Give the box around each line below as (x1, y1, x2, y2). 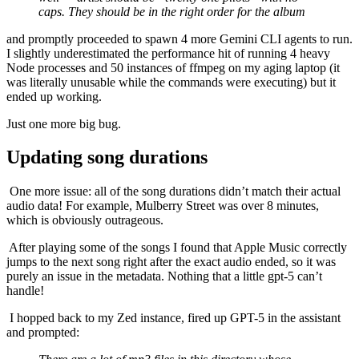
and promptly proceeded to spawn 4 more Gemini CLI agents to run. (6, 31, 353, 46)
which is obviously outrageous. (6, 213, 163, 228)
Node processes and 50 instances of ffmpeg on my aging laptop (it (6, 60, 340, 75)
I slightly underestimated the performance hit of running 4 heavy (6, 46, 330, 60)
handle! (6, 284, 44, 298)
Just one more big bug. (6, 116, 121, 131)
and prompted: (6, 325, 79, 340)
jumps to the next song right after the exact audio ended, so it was (6, 255, 336, 269)
